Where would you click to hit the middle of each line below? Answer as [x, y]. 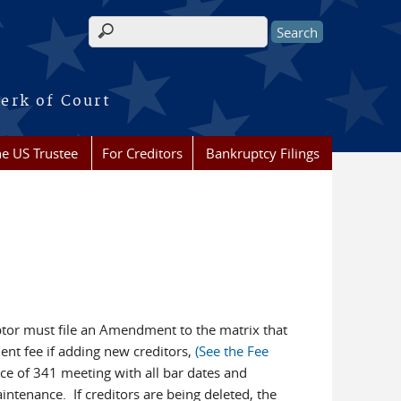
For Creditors [142, 153]
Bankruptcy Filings [263, 153]
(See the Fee [232, 351]
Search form [137, 42]
